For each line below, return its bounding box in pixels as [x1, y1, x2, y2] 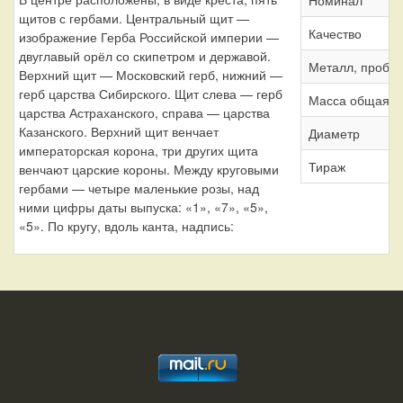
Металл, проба [309, 57, 397, 76]
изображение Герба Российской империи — [19, 27, 279, 46]
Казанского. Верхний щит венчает [19, 121, 219, 140]
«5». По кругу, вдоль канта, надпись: [19, 216, 234, 235]
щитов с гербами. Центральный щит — [19, 8, 249, 27]
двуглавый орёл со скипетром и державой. [19, 46, 271, 65]
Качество [309, 23, 362, 42]
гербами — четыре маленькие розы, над [19, 178, 259, 197]
